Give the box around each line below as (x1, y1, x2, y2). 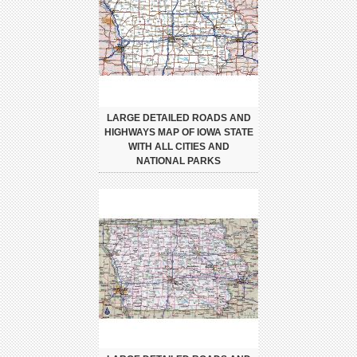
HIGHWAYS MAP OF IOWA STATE (104, 126, 253, 138)
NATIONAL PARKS (136, 155, 221, 167)
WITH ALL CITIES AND (127, 140, 229, 152)
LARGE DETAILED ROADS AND (106, 112, 251, 124)
